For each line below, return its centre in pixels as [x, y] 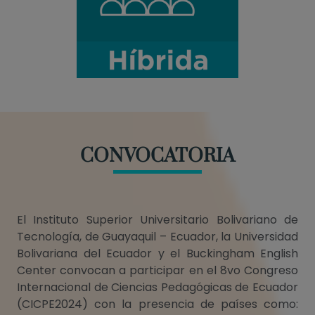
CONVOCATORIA [157, 156]
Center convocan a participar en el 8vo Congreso [157, 271]
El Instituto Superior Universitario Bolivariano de [157, 220]
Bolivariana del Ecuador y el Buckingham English [157, 254]
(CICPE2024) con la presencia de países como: [157, 304]
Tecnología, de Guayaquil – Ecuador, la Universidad [157, 237]
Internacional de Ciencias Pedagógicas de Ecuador [157, 288]
